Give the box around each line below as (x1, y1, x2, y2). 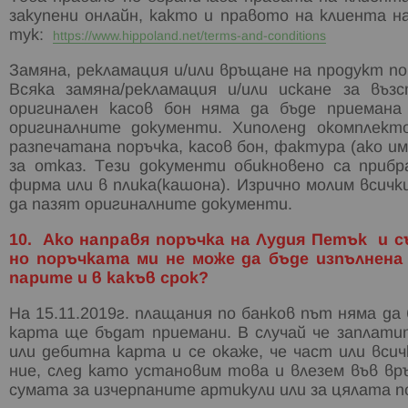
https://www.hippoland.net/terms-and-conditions (53, 30, 326, 43)
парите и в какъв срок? (9, 270, 209, 287)
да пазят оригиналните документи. (9, 197, 292, 213)
